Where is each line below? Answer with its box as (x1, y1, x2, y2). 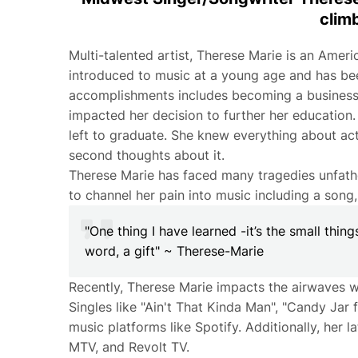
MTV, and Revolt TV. (68, 339, 189, 356)
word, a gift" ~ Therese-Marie (84, 243, 264, 260)
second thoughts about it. (68, 147, 229, 164)
